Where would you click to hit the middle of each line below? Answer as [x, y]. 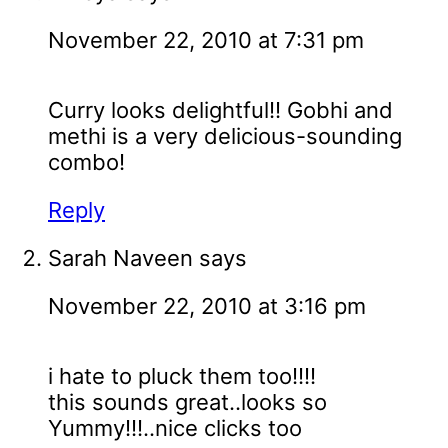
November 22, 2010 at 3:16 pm [207, 306]
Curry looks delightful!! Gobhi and [220, 110]
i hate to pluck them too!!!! [182, 376]
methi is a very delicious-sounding [225, 136]
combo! [86, 162]
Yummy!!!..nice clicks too [175, 428]
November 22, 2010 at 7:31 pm [206, 40]
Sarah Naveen [120, 258]
